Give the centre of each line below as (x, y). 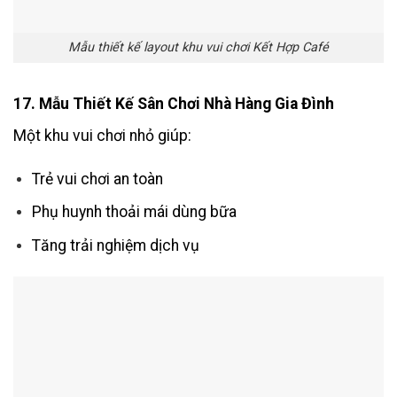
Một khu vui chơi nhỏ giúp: (102, 136)
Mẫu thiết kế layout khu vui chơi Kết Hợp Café (198, 48)
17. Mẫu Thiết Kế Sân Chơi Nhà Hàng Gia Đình (174, 104)
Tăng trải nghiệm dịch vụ (115, 246)
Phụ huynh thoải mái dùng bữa (134, 212)
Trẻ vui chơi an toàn (97, 179)
